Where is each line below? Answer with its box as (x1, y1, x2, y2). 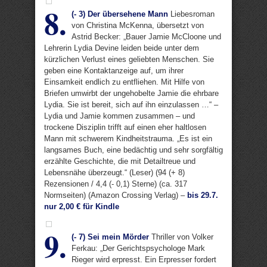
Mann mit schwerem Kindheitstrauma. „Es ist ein (44, 134, 212, 143)
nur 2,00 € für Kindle (44, 202, 119, 211)
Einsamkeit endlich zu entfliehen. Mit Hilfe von (44, 77, 204, 86)
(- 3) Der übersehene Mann (72, 10, 168, 18)
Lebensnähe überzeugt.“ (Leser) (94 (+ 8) (44, 168, 185, 177)
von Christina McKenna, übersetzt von (72, 21, 204, 30)
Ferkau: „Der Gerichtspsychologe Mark (72, 244, 205, 253)
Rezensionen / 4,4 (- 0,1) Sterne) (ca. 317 (44, 179, 187, 188)
